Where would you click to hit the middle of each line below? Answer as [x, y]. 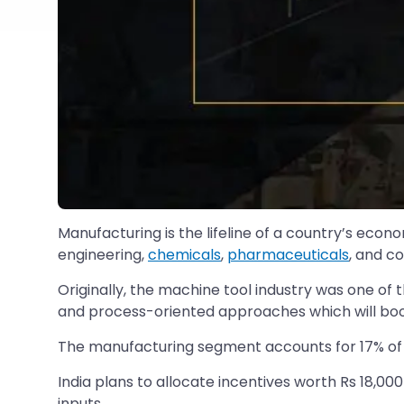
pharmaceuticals [288, 254]
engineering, [103, 254]
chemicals [184, 254]
